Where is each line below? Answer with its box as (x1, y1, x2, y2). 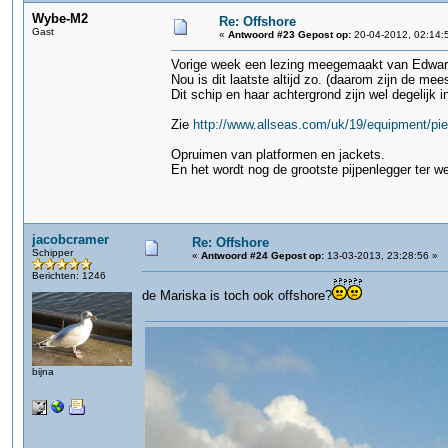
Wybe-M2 (32, 11, 88, 26)
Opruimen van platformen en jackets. (171, 147, 385, 162)
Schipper (32, 247, 73, 258)
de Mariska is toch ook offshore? (142, 288, 332, 303)
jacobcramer (32, 232, 109, 247)
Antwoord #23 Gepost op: (228, 29, 351, 40)
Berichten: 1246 (32, 270, 106, 281)
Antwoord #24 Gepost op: (201, 250, 324, 261)
